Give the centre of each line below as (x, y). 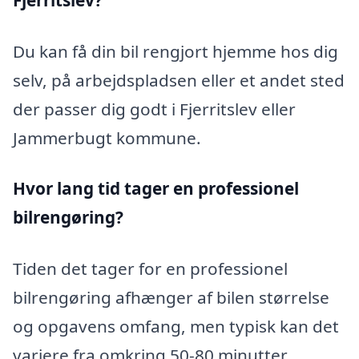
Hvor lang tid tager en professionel (156, 189)
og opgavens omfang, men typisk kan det (176, 327)
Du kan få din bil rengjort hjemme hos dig (175, 51)
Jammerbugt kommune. (107, 137)
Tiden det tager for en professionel (150, 269)
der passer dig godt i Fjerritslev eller (154, 109)
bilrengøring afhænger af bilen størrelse (171, 298)
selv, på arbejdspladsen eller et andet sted (179, 80)
